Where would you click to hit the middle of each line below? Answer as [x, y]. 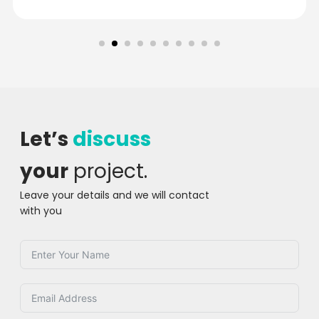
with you [41, 211]
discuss [112, 140]
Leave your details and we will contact [115, 195]
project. [108, 172]
